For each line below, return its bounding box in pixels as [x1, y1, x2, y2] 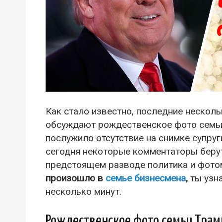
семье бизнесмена [106, 172, 186, 184]
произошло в [46, 172, 106, 184]
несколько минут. [46, 185, 121, 197]
